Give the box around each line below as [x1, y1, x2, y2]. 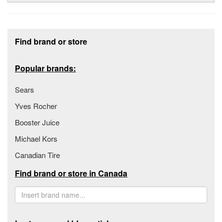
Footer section [7, 26, 63, 39]
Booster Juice [15, 116, 59, 127]
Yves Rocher [15, 100, 57, 111]
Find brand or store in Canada [15, 167, 127, 179]
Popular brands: [15, 62, 76, 74]
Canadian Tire [15, 149, 60, 160]
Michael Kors [15, 133, 57, 144]
